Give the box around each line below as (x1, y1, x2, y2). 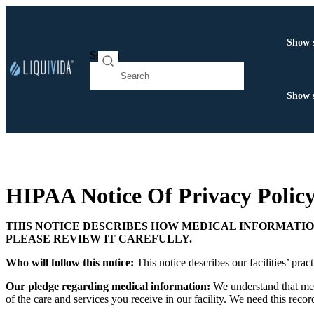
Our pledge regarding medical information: (6, 280, 210, 293)
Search (90, 49, 121, 61)
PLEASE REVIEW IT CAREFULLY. (6, 233, 192, 245)
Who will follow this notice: (6, 257, 134, 269)
